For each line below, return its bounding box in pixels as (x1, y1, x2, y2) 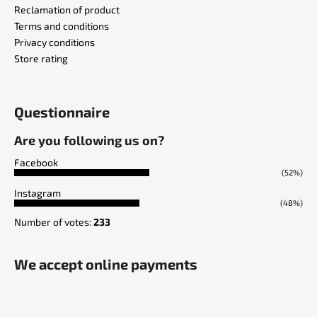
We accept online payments (14, 255, 197, 272)
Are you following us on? (14, 132, 164, 148)
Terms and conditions (14, 19, 109, 32)
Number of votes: (14, 215, 93, 228)
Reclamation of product (14, 3, 120, 16)
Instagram (14, 186, 61, 199)
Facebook (14, 156, 58, 168)
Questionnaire (14, 103, 110, 120)
